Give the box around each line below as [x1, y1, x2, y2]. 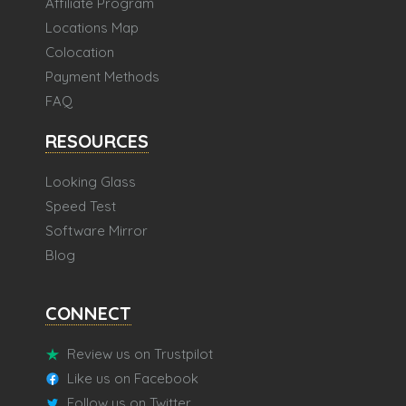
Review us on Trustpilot [67, 345, 213, 363]
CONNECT [45, 302, 131, 325]
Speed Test [45, 198, 116, 216]
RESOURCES [45, 130, 149, 153]
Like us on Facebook [67, 370, 198, 388]
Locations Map [45, 19, 139, 37]
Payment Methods [45, 68, 159, 86]
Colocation [45, 43, 114, 62]
